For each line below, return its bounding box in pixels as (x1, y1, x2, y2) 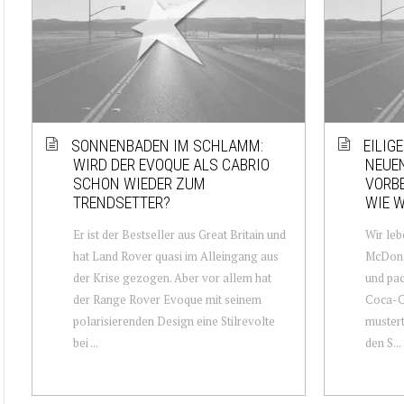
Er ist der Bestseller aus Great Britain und (73, 225, 286, 243)
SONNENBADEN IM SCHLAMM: (71, 135, 263, 155)
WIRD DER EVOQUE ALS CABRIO (73, 154, 270, 174)
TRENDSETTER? (73, 192, 170, 212)
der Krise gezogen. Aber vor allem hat (73, 269, 271, 286)
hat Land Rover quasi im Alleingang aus (73, 247, 279, 264)
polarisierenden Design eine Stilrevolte (73, 312, 275, 329)
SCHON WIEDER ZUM (73, 173, 206, 193)
